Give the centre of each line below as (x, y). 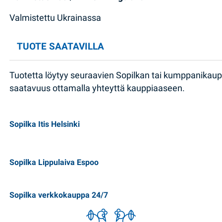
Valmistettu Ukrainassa (55, 18)
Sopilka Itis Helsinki (45, 124)
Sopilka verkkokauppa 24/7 (59, 195)
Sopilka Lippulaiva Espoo (54, 163)
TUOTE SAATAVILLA (61, 46)
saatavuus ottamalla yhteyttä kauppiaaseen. (97, 88)
